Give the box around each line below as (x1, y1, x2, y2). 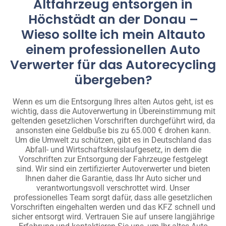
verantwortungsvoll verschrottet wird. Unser (36, 183, 190, 193)
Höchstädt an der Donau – (28, 11, 198, 29)
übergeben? (74, 71, 152, 89)
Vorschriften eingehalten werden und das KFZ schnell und (11, 202, 215, 212)
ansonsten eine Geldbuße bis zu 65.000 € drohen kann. (15, 125, 211, 135)
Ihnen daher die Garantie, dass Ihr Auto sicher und (25, 173, 201, 183)
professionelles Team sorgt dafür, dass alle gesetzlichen (14, 192, 212, 202)
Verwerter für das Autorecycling (10, 56, 216, 74)
